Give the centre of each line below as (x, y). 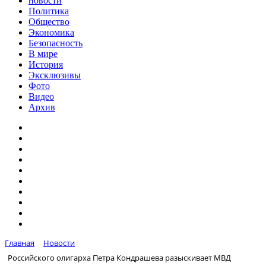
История (46, 64)
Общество (49, 22)
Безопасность (56, 43)
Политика (49, 11)
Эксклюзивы (55, 75)
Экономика (51, 32)
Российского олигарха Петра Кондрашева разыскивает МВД (119, 257)
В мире (43, 54)
